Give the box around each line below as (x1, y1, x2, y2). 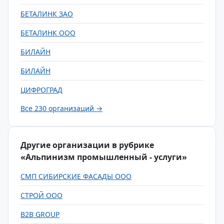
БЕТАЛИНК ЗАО (20, 9, 73, 18)
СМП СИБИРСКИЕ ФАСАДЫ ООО (20, 171, 131, 181)
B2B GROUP (20, 209, 59, 219)
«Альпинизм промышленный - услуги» (20, 151, 187, 162)
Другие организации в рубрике (20, 139, 154, 150)
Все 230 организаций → (20, 103, 102, 113)
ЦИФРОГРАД (20, 85, 62, 94)
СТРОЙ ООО (20, 190, 62, 200)
